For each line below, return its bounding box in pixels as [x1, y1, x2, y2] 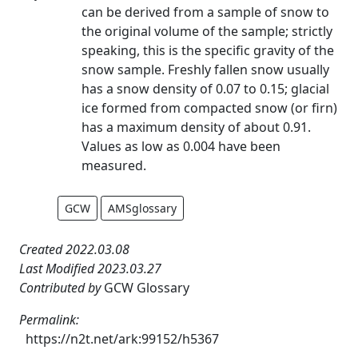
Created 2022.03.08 [19, 240, 129, 258]
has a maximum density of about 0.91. [82, 117, 311, 136]
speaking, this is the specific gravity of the [82, 41, 334, 59]
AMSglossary [108, 200, 177, 216]
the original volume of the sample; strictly [82, 22, 332, 40]
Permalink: [19, 310, 79, 328]
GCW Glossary [104, 278, 189, 296]
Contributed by [19, 278, 104, 296]
